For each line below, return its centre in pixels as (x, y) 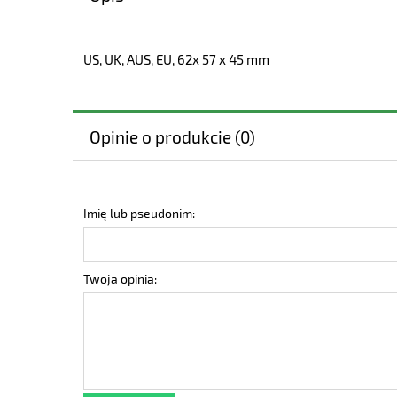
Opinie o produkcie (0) (172, 136)
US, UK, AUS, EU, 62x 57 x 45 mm (176, 60)
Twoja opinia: (120, 279)
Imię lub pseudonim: (139, 214)
